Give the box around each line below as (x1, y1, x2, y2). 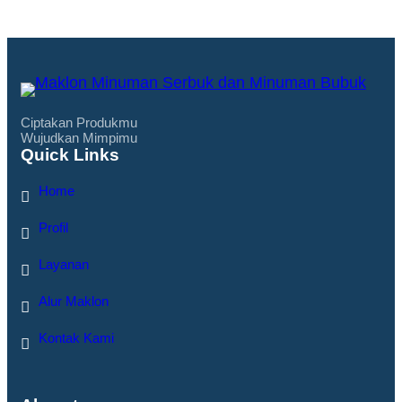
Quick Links (21, 145, 119, 165)
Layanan (39, 257, 89, 273)
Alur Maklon (39, 293, 109, 310)
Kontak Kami (39, 330, 114, 346)
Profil (39, 220, 68, 236)
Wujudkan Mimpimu (21, 130, 137, 146)
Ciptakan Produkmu (21, 115, 137, 131)
